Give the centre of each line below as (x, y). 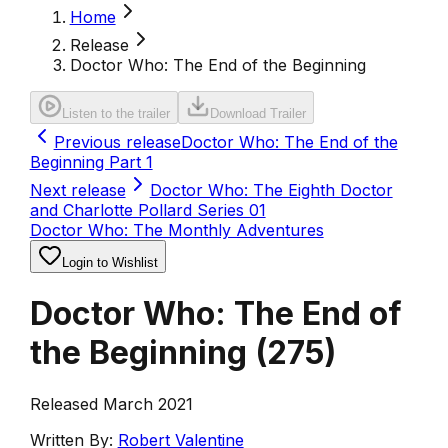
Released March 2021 (111, 403)
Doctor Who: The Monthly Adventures (176, 230)
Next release (77, 190)
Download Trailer (257, 113)
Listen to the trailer (115, 113)
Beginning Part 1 (91, 162)
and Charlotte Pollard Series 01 (147, 210)
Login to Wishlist (109, 262)
